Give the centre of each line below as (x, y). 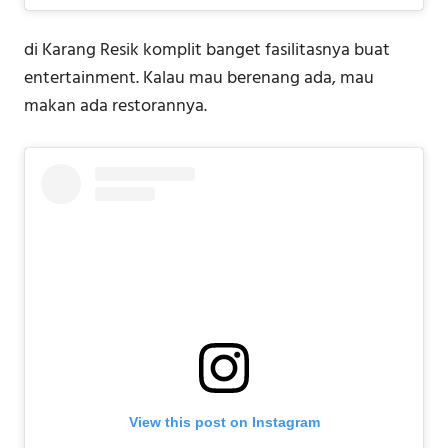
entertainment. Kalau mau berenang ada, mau (199, 79)
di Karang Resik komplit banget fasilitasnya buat (207, 51)
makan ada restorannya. (115, 107)
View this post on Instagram (224, 422)
